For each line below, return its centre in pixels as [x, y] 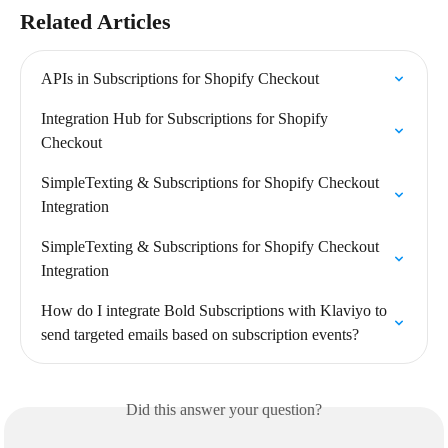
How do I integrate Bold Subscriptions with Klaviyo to [216, 310]
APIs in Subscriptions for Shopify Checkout [180, 78]
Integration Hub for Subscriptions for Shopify [186, 118]
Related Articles [95, 21]
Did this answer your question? [224, 409]
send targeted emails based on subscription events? [200, 334]
